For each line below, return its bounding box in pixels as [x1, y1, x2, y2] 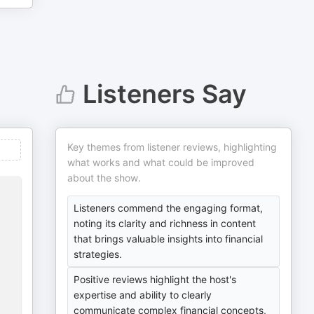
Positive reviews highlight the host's [74, 273, 237, 285]
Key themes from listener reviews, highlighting [67, 141, 278, 153]
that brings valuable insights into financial [74, 233, 264, 245]
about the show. [67, 172, 142, 184]
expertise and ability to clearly [74, 289, 212, 301]
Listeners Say [82, 78, 247, 109]
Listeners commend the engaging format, [74, 202, 264, 214]
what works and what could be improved [67, 156, 255, 168]
